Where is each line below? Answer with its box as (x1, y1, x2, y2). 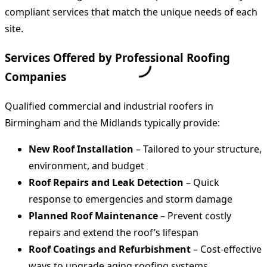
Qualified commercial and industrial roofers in (5, 99, 213, 113)
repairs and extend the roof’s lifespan (29, 225, 198, 239)
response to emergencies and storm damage (29, 192, 232, 206)
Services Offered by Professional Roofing (5, 49, 230, 65)
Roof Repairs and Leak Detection (29, 175, 184, 189)
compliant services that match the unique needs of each (5, 5, 257, 19)
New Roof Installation (29, 142, 133, 156)
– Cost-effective (191, 242, 262, 256)
